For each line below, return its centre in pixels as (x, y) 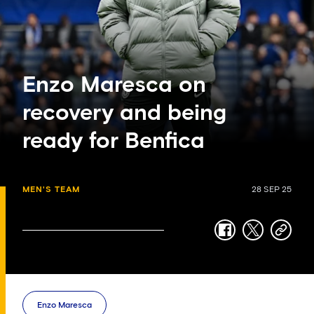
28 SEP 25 (271, 190)
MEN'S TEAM (51, 190)
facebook (250, 237)
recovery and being (124, 113)
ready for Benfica (114, 141)
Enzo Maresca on (114, 85)
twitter (269, 237)
